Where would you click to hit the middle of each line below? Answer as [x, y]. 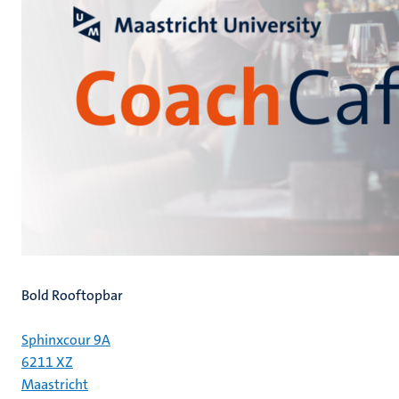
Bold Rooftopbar [72, 295]
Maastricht [55, 384]
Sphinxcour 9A [66, 340]
